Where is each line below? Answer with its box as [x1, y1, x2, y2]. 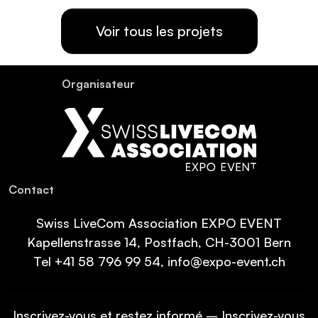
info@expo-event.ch [167, 253, 285, 269]
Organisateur [61, 77, 135, 92]
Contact [9, 182, 54, 197]
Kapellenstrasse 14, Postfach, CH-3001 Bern [27, 234, 291, 250]
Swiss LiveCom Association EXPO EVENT [36, 214, 282, 231]
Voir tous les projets [95, 22, 223, 40]
